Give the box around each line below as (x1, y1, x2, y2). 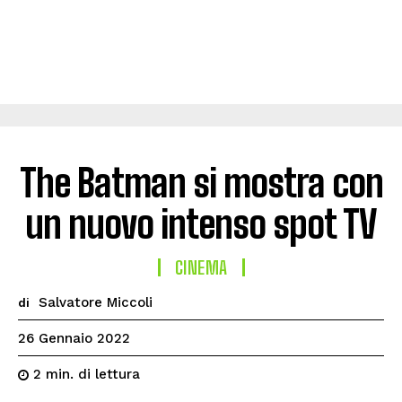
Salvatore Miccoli (39, 294, 153, 310)
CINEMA (174, 257, 228, 278)
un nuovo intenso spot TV (25, 202, 377, 247)
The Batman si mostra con (19, 161, 383, 205)
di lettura (78, 366, 140, 382)
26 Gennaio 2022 (18, 330, 130, 347)
